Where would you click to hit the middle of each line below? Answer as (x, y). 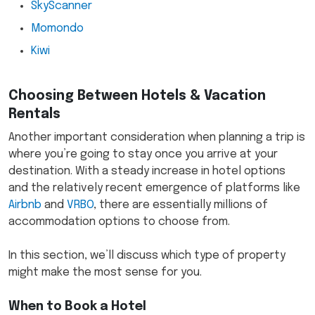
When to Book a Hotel (79, 307)
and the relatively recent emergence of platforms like (154, 188)
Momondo (57, 29)
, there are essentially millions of (181, 205)
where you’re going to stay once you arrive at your (143, 155)
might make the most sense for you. (107, 273)
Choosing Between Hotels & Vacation (137, 97)
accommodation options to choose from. (121, 222)
